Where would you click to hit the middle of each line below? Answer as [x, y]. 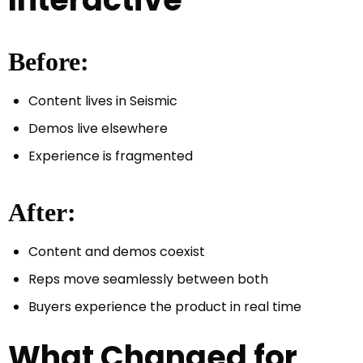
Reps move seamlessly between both [148, 280]
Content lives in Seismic [103, 101]
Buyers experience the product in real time [165, 307]
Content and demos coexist [117, 252]
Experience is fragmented [111, 156]
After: [42, 213]
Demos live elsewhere [98, 129]
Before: [49, 62]
